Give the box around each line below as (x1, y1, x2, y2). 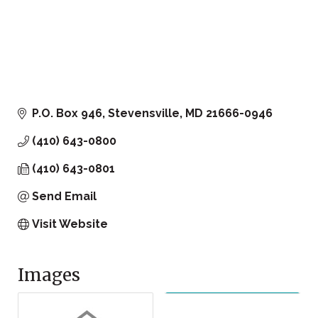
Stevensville (108, 106, 180, 121)
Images (18, 264, 80, 287)
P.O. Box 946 (32, 106, 102, 121)
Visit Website (32, 217, 108, 231)
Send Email (32, 190, 97, 204)
